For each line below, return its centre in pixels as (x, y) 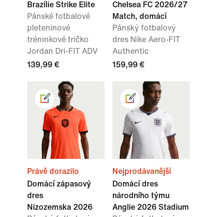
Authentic (131, 51)
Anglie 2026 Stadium (151, 207)
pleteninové (49, 28)
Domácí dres (135, 184)
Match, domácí (139, 16)
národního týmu (141, 196)
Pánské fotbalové (59, 16)
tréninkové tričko (58, 40)
